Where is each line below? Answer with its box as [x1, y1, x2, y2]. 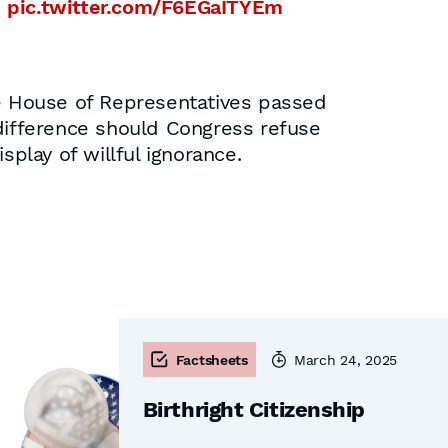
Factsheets [175, 351, 248, 368]
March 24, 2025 [293, 351, 398, 368]
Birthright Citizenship [142, 397, 366, 422]
